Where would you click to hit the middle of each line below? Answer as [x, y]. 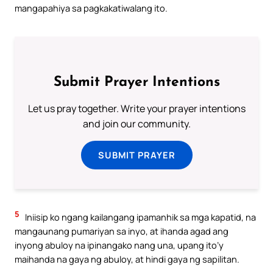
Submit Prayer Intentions [136, 83]
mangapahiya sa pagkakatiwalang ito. [91, 8]
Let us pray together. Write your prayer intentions [136, 109]
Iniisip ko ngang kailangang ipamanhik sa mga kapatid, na [140, 217]
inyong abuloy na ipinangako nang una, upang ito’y [119, 245]
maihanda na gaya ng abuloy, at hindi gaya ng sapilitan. [127, 259]
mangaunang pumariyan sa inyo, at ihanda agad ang [122, 231]
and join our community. [136, 124]
